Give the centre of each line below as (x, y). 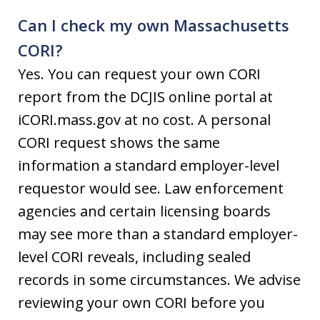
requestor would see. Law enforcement (151, 188)
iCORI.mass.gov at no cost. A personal (144, 120)
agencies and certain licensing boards (144, 211)
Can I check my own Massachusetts (154, 25)
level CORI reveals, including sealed (134, 257)
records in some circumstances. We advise (159, 280)
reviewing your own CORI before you (141, 302)
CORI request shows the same (119, 142)
